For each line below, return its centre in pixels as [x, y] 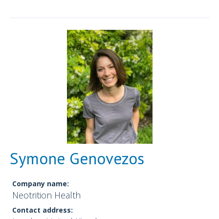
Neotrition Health [46, 195]
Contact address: [43, 210]
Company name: [41, 184]
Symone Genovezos [77, 158]
